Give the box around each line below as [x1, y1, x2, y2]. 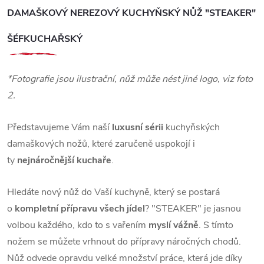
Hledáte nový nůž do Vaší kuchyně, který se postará [7, 185, 220, 199]
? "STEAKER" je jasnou [145, 202, 241, 215]
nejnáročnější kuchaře [17, 153, 111, 167]
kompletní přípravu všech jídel [15, 202, 145, 215]
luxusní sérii [112, 120, 163, 134]
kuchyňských [163, 120, 220, 134]
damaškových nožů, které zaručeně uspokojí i [7, 137, 195, 150]
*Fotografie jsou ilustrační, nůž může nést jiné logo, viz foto [7, 72, 253, 85]
